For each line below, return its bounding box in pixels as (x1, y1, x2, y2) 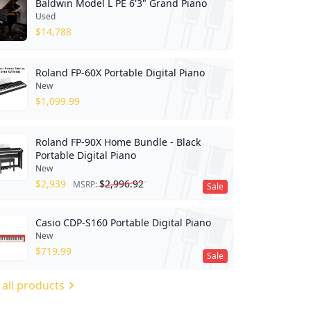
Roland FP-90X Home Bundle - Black (35, 135, 201, 149)
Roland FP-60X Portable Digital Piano (35, 65, 205, 79)
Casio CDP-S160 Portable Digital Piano (35, 215, 211, 229)
